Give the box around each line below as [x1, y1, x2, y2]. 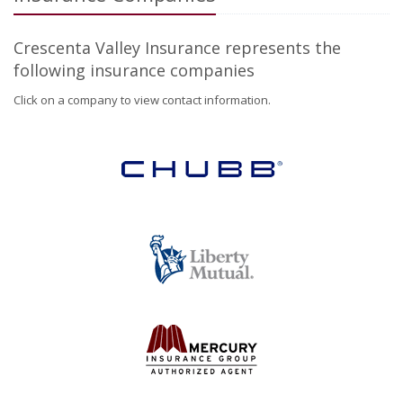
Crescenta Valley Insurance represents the [13, 37, 341, 58]
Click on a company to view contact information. [13, 92, 271, 108]
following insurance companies [13, 59, 255, 81]
